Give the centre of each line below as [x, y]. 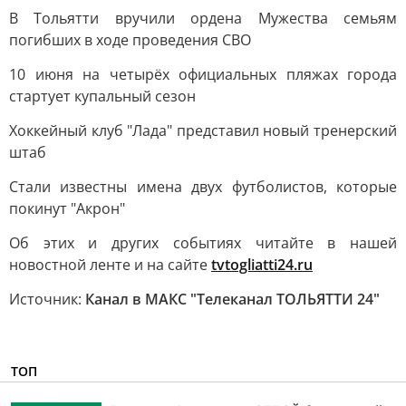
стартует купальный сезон [102, 96]
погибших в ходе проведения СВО [130, 40]
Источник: [47, 299]
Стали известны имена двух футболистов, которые [203, 187]
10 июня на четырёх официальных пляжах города [203, 74]
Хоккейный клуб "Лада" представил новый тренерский [203, 130]
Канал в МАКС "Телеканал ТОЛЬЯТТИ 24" [232, 299]
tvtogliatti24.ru [262, 265]
